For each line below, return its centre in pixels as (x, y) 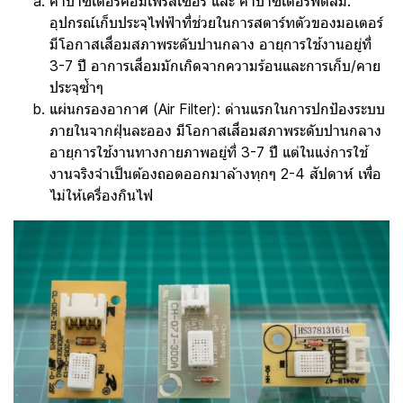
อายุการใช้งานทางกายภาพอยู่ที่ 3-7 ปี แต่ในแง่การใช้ (209, 152)
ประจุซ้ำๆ (76, 87)
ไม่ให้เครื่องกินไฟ (101, 195)
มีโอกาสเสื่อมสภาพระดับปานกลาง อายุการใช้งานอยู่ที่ (210, 44)
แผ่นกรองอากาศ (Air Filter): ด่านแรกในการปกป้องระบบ (217, 108)
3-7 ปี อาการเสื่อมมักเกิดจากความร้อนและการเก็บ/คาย (215, 65)
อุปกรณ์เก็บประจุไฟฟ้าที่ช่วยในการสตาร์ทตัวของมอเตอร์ (216, 22)
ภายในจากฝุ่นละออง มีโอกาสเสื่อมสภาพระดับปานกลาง (215, 130)
